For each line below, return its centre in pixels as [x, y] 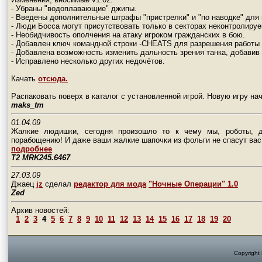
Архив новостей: [40, 210]
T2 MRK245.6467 [41, 158]
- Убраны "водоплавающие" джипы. [74, 8]
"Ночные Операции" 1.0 [193, 184]
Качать [25, 79]
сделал [58, 184]
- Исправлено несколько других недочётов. [88, 61]
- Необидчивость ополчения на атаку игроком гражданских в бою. [128, 35]
